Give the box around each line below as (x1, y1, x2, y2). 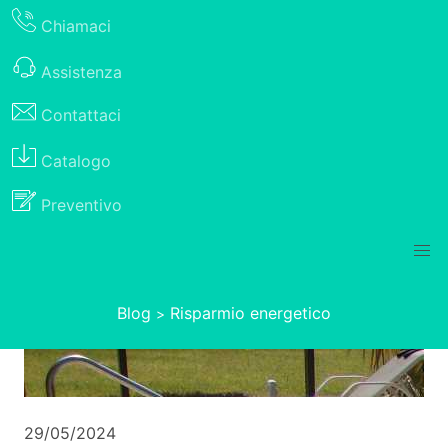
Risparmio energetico (170, 303, 331, 324)
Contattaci (41, 105, 121, 126)
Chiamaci (41, 15, 111, 36)
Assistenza (41, 61, 122, 82)
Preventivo (41, 195, 122, 216)
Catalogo (41, 150, 111, 171)
